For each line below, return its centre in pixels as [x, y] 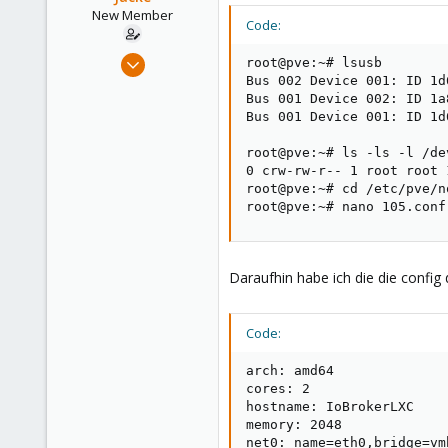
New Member [132, 15]
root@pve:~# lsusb [314, 62]
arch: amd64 [290, 370]
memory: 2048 [294, 424]
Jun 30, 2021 [173, 57]
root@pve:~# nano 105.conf [346, 206]
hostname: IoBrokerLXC [330, 406]
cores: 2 [278, 388]
